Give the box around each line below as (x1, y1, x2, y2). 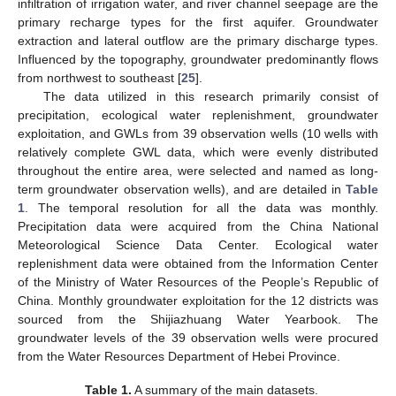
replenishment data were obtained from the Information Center (18, 255, 378, 270)
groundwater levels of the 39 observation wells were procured (18, 330, 378, 345)
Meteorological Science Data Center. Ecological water (18, 237, 378, 252)
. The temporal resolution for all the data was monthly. (25, 200, 378, 215)
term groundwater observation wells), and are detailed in (18, 181, 346, 196)
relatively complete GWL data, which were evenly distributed (18, 144, 378, 159)
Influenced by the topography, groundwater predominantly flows (18, 51, 378, 66)
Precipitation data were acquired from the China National (18, 218, 378, 233)
